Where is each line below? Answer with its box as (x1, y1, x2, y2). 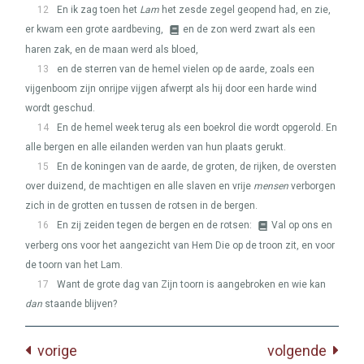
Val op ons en (271, 219, 332, 231)
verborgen (288, 180, 336, 192)
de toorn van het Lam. (25, 259, 123, 271)
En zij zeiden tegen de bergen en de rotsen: (57, 219, 254, 231)
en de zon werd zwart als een (183, 24, 315, 35)
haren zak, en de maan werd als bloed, (25, 44, 198, 55)
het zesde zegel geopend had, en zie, (159, 4, 331, 15)
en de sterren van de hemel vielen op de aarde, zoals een (57, 63, 314, 75)
